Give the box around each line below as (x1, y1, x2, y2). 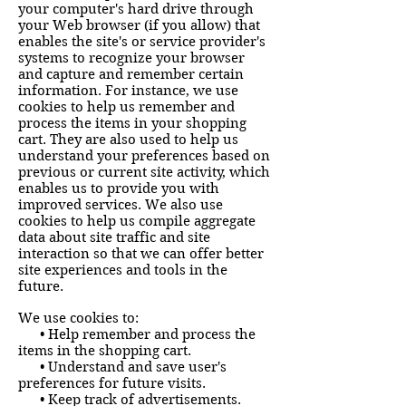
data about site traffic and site (18, 229, 210, 246)
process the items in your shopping (18, 115, 246, 131)
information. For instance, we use (18, 82, 238, 99)
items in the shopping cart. (18, 343, 191, 359)
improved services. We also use (18, 197, 223, 213)
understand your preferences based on (18, 148, 270, 164)
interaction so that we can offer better (18, 246, 264, 262)
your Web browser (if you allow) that (18, 17, 260, 34)
